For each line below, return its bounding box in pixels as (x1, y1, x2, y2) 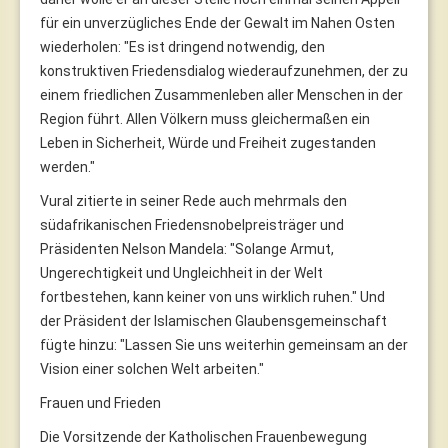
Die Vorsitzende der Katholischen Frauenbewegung (40, 428, 367, 445)
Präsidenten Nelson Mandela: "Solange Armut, (40, 240, 334, 257)
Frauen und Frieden (40, 394, 161, 411)
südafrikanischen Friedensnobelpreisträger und (40, 216, 344, 233)
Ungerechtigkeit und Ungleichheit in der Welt (40, 264, 323, 281)
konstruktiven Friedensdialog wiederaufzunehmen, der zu (40, 62, 408, 79)
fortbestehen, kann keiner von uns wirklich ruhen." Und (40, 288, 385, 305)
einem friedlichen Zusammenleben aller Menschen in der (40, 86, 403, 103)
